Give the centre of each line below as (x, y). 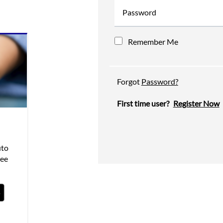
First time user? (143, 104)
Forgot (129, 82)
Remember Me (153, 42)
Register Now (196, 104)
